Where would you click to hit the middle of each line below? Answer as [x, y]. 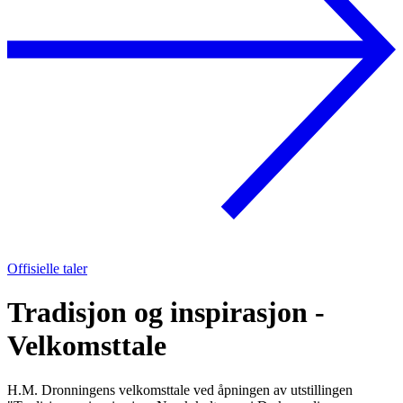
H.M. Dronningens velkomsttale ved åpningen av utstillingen [180, 390]
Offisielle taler [47, 268]
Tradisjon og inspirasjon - [166, 313]
